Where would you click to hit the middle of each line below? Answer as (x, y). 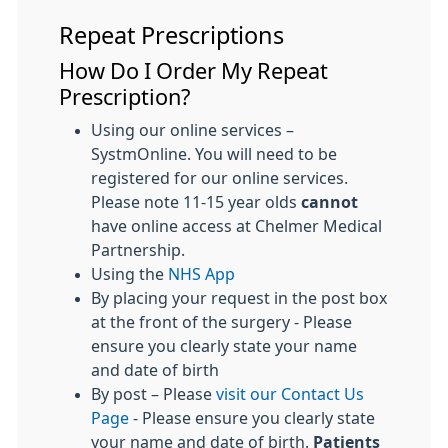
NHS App (201, 274)
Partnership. (138, 250)
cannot (329, 202)
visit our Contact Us (290, 394)
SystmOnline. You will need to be (214, 154)
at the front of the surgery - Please (221, 322)
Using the (129, 274)
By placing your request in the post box (239, 298)
